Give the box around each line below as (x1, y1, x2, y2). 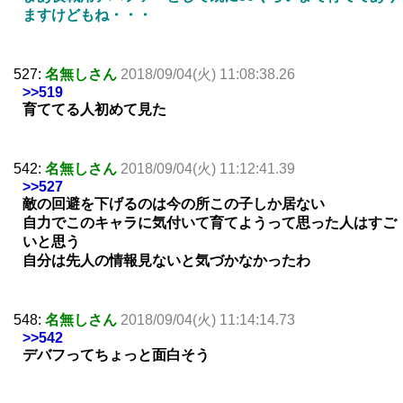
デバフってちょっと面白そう (22, 347, 210, 363)
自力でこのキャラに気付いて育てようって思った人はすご (22, 215, 397, 231)
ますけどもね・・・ (22, 7, 152, 23)
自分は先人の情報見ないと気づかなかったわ (22, 253, 310, 269)
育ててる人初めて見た (22, 102, 166, 118)
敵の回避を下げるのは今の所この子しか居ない (22, 196, 325, 212)
